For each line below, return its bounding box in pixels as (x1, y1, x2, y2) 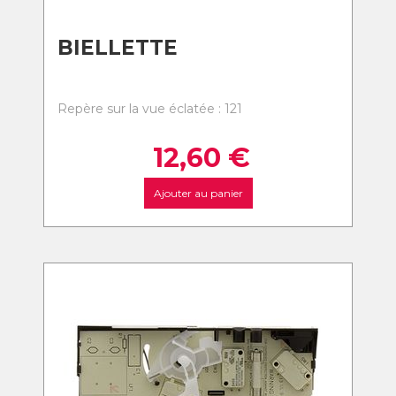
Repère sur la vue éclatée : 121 (57, 101, 242, 117)
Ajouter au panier (153, 187, 243, 200)
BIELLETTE (57, 35, 178, 60)
